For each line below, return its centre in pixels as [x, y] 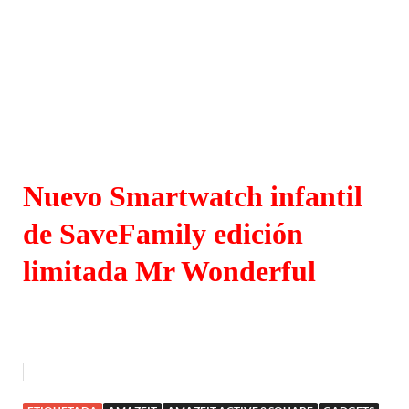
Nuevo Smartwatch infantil [193, 197]
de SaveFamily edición [163, 234]
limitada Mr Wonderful [169, 272]
